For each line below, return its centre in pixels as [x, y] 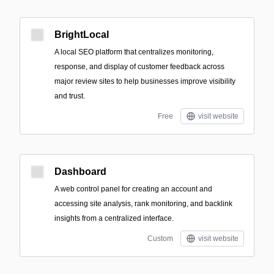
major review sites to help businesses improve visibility [145, 81]
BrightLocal [82, 35]
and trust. [70, 96]
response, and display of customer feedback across [139, 67]
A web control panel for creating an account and [133, 189]
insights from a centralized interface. [114, 218]
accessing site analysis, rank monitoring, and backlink [143, 204]
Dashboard [80, 172]
